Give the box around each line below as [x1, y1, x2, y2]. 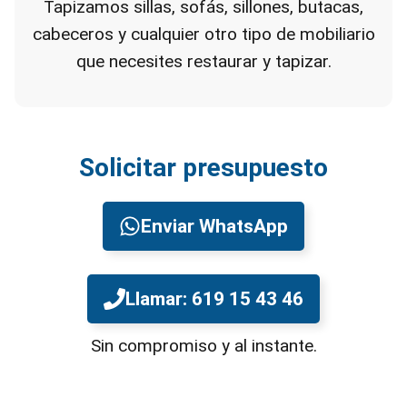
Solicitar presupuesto [79, 153, 328, 183]
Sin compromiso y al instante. [90, 335, 317, 356]
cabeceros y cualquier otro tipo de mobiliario [32, 24, 375, 45]
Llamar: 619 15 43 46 [125, 288, 303, 310]
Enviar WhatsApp [141, 215, 288, 237]
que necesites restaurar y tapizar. [75, 51, 332, 72]
